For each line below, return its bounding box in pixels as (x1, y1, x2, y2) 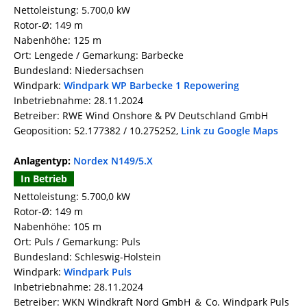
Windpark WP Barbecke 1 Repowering (64, 79, 239, 93)
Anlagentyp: (14, 154, 73, 168)
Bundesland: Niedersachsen (14, 64, 144, 77)
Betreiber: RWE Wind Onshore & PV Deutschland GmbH (14, 109, 268, 123)
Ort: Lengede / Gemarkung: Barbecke (14, 49, 184, 62)
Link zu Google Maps (181, 124, 278, 138)
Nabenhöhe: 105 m (14, 220, 101, 234)
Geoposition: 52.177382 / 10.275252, (14, 124, 181, 138)
